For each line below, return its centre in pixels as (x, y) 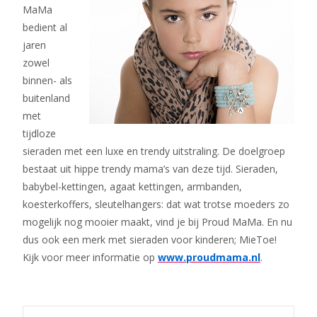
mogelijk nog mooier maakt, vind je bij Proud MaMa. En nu (157, 222)
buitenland (46, 98)
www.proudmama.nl (209, 257)
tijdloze (39, 133)
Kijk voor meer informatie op (90, 257)
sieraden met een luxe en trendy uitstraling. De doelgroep (154, 151)
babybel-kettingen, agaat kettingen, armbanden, (132, 186)
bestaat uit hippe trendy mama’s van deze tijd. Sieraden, (150, 169)
